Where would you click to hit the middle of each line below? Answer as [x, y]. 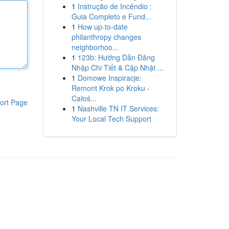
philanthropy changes [106, 37]
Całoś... [84, 98]
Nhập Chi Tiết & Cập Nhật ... [117, 67]
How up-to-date [102, 27]
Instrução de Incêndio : [114, 6]
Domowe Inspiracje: [109, 78]
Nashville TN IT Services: [118, 108]
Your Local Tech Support [111, 119]
